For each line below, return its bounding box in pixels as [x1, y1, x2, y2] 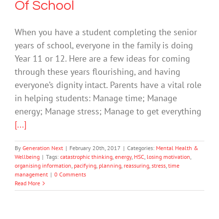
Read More [15, 179, 40, 187]
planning [99, 162, 121, 170]
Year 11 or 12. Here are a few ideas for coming [15, 53, 190, 65]
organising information [15, 162, 71, 170]
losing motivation [147, 153, 190, 161]
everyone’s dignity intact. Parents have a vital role [15, 79, 201, 91]
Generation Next [22, 144, 63, 152]
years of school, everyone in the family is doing [15, 40, 193, 51]
